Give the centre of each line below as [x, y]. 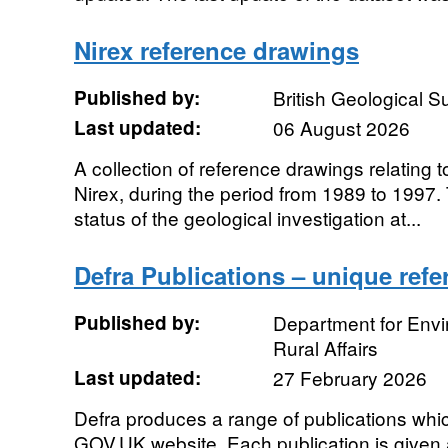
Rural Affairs [325, 347]
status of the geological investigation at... [247, 217]
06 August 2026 [341, 127]
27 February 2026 [349, 377]
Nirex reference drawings [216, 50]
